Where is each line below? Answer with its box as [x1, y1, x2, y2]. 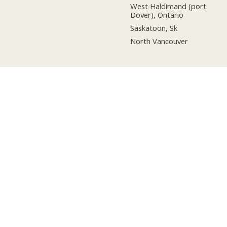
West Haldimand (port [130, 1, 207, 12]
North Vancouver [130, 35, 188, 46]
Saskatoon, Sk [130, 23, 178, 33]
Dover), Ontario [130, 10, 184, 20]
